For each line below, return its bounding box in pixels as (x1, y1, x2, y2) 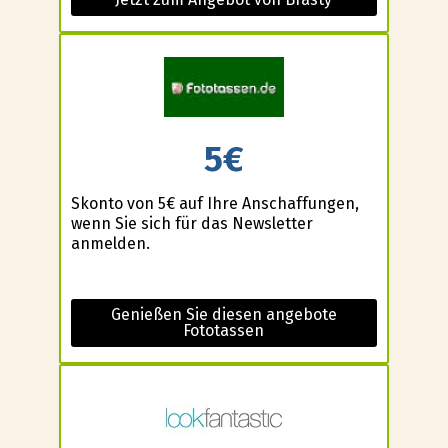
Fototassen (183, 321, 265, 341)
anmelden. (70, 234, 150, 254)
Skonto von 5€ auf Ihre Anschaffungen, (70, 194, 359, 214)
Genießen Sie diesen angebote (110, 305, 337, 325)
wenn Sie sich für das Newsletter (70, 214, 313, 234)
